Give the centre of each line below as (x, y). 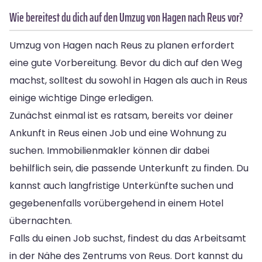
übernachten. (41, 220)
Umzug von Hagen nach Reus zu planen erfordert (122, 45)
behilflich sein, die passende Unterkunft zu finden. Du (129, 168)
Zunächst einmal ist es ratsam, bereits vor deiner (121, 115)
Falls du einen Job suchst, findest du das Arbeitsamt (128, 238)
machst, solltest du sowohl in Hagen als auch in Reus (128, 80)
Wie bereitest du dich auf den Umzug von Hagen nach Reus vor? (126, 17)
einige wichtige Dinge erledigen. (81, 98)
